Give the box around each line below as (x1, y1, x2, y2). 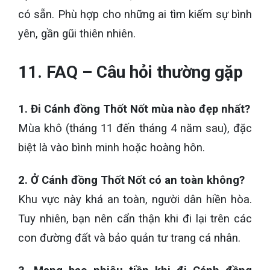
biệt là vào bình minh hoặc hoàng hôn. (18, 140, 205, 154)
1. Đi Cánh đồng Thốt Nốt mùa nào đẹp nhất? (18, 102, 250, 116)
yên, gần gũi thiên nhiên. (18, 27, 136, 40)
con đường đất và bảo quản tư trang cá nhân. (18, 231, 240, 245)
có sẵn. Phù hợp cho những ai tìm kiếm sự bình (18, 7, 252, 21)
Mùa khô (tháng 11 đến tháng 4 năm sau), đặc (18, 121, 252, 135)
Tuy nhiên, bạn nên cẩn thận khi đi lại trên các (18, 212, 252, 225)
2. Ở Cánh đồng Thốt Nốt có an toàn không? (18, 173, 245, 187)
